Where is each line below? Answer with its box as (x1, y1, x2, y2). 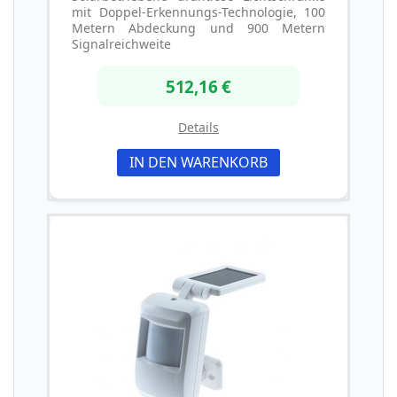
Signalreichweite (72, 35, 171, 53)
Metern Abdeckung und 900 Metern (72, 19, 325, 37)
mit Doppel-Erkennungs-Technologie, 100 (72, 4, 325, 21)
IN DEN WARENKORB (129, 152, 268, 172)
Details (178, 118, 219, 136)
